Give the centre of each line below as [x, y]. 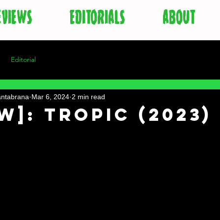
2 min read [88, 97]
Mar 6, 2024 [50, 97]
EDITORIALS [97, 18]
